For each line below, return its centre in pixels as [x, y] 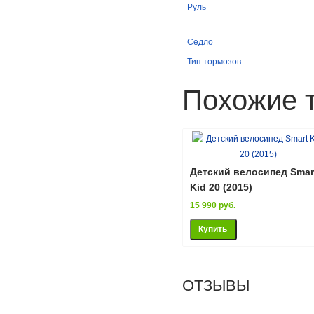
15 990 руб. [213, 205]
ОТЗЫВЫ [216, 285]
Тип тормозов [214, 61]
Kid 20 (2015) [221, 187]
